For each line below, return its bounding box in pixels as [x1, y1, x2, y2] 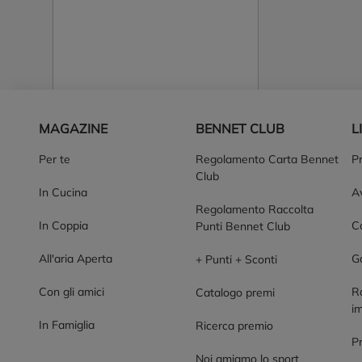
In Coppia [39, 218, 88, 233]
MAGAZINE [39, 120, 107, 137]
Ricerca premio [195, 318, 273, 333]
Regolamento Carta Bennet [195, 152, 339, 166]
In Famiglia [39, 318, 95, 332]
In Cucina [39, 185, 87, 200]
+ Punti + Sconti [195, 252, 277, 267]
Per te [39, 152, 70, 166]
